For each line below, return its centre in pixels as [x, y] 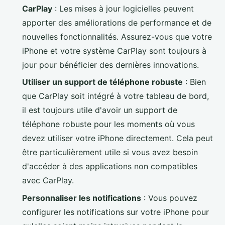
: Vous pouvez [169, 198]
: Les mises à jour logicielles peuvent [123, 8]
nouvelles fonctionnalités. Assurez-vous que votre [117, 36]
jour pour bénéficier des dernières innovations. [110, 65]
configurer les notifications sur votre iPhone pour [116, 212]
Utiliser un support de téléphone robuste [102, 82]
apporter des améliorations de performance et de [117, 22]
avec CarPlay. [48, 181]
